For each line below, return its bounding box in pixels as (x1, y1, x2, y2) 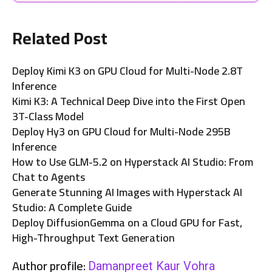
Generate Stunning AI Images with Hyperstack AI (12, 182, 242, 203)
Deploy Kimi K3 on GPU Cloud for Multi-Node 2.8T (12, 61, 243, 81)
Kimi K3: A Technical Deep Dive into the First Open (12, 91, 245, 112)
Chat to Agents (12, 167, 85, 188)
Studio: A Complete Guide (12, 197, 132, 218)
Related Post (12, 22, 107, 55)
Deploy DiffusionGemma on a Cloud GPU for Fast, (12, 212, 242, 233)
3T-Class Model (12, 106, 84, 127)
